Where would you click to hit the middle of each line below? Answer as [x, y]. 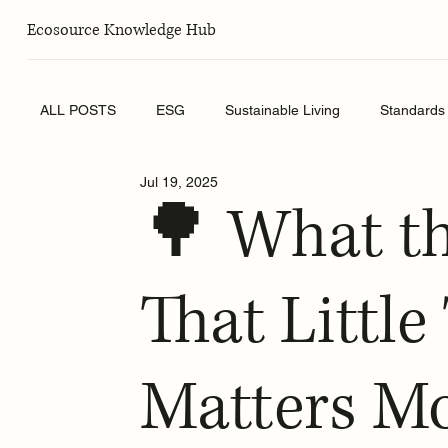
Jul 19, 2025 [179, 181]
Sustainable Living [283, 109]
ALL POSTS [78, 109]
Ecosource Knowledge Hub [121, 29]
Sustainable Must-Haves [157, 189]
